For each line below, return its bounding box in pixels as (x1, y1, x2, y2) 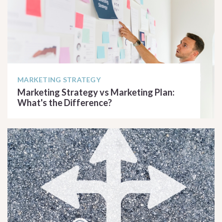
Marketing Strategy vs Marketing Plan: (17, 87, 174, 98)
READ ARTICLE (17, 118, 75, 126)
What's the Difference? (17, 97, 112, 108)
